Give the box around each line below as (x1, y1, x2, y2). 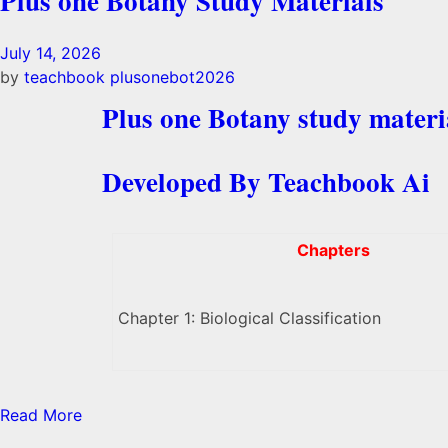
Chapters (297, 239, 370, 260)
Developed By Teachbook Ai (102, 162, 430, 202)
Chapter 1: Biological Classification (118, 307, 381, 328)
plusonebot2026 (110, 66, 235, 87)
